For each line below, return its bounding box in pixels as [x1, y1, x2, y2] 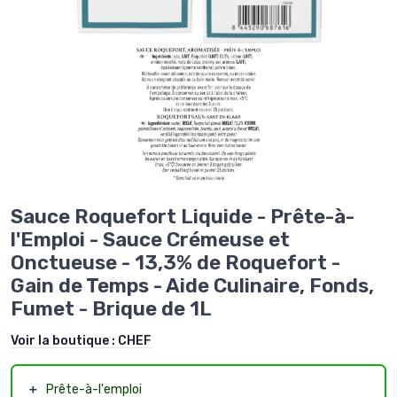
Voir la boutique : [11, 333, 118, 349]
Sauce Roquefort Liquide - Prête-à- [11, 205, 354, 230]
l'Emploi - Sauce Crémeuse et [11, 228, 290, 253]
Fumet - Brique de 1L [11, 297, 212, 322]
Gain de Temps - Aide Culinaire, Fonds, [11, 274, 374, 299]
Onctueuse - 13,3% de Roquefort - [11, 251, 340, 276]
